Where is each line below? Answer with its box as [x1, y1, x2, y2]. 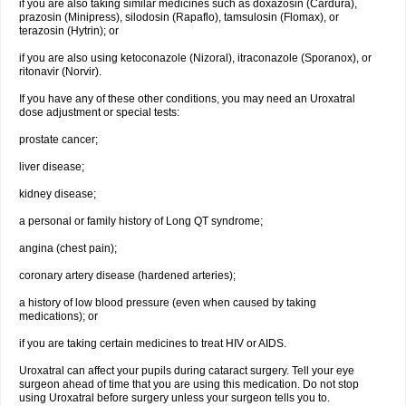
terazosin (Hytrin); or [19, 24, 119, 37]
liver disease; [19, 160, 84, 173]
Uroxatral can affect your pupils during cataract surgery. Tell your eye [19, 364, 354, 377]
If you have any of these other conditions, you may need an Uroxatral [19, 92, 355, 105]
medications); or [19, 310, 98, 323]
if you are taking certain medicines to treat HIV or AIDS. [19, 337, 286, 350]
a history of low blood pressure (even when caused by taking [19, 296, 316, 309]
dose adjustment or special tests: [19, 106, 179, 119]
